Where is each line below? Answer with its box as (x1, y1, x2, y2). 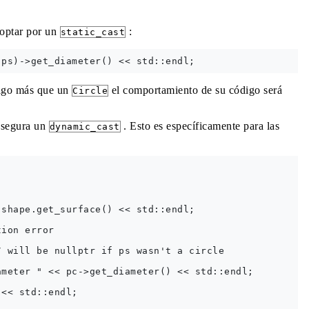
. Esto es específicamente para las (120, 120, 279, 132)
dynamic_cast (49, 121, 120, 132)
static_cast (60, 27, 125, 37)
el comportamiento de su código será (108, 84, 282, 96)
